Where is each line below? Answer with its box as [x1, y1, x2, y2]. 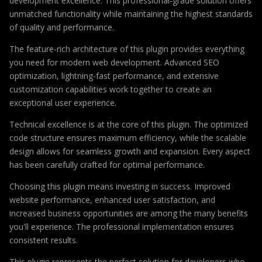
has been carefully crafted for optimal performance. [9, 158, 205, 170]
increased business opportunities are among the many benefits [9, 207, 248, 219]
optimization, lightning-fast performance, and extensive [9, 70, 219, 81]
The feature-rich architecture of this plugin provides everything [9, 43, 244, 54]
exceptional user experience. [9, 96, 116, 108]
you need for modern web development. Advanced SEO [9, 56, 219, 68]
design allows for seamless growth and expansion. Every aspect [9, 145, 250, 157]
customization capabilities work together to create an [9, 83, 212, 95]
